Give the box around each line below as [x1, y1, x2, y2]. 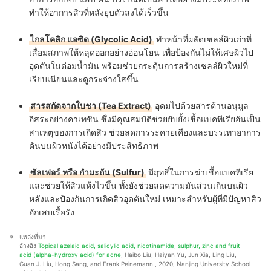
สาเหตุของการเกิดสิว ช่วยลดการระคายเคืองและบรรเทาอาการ [29, 126, 261, 137]
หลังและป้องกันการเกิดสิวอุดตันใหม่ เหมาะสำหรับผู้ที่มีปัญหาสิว [29, 193, 261, 204]
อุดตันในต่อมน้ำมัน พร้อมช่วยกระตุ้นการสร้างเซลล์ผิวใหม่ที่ [29, 60, 248, 71]
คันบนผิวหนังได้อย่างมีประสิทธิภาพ [29, 140, 158, 151]
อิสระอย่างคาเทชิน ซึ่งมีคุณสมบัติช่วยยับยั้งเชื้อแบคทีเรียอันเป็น [29, 113, 261, 124]
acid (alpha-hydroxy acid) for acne [19, 250, 121, 258]
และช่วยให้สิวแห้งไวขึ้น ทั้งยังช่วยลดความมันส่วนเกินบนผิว [29, 180, 248, 191]
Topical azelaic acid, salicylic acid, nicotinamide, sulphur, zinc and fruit [38, 241, 240, 249]
